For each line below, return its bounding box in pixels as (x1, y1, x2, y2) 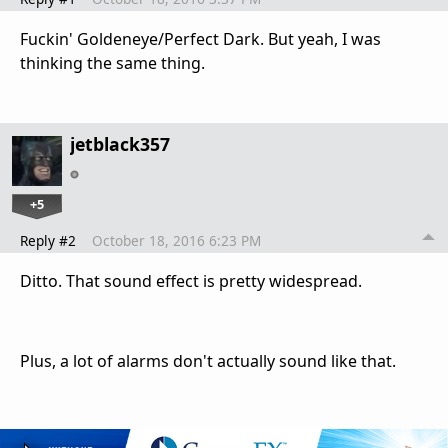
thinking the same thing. (20, 51, 205, 74)
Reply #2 (20, 230, 76, 250)
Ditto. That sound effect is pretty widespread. (20, 269, 362, 292)
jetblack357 (70, 131, 170, 156)
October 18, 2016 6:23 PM (92, 230, 261, 250)
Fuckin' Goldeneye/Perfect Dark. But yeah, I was (20, 27, 381, 50)
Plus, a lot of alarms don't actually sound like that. (20, 349, 396, 372)
